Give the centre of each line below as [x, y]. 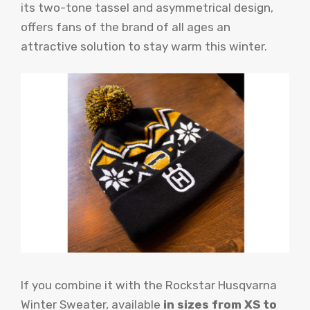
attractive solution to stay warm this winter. [144, 46]
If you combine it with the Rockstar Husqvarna [149, 285]
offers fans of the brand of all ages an [126, 27]
